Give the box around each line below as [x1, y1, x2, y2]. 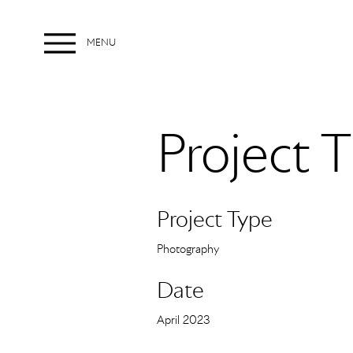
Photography [157, 243, 219, 255]
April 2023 [157, 314, 210, 326]
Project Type [157, 210, 273, 232]
